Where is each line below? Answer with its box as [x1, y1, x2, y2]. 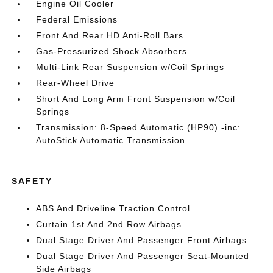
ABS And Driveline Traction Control [36, 204, 191, 213]
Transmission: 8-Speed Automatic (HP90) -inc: [36, 122, 241, 132]
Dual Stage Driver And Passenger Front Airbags [36, 235, 247, 245]
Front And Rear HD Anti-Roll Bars [36, 30, 184, 40]
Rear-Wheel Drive [36, 78, 115, 88]
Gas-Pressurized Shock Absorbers [36, 46, 188, 56]
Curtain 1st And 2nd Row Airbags [36, 219, 182, 229]
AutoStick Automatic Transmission [36, 135, 186, 145]
